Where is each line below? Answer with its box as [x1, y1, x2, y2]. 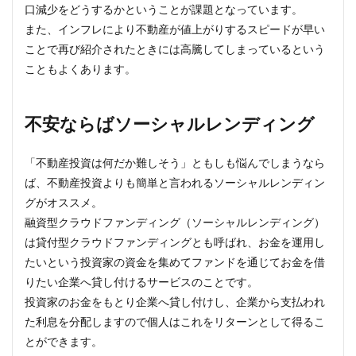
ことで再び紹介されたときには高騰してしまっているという [25, 42, 325, 56]
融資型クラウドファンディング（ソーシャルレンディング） [25, 215, 325, 229]
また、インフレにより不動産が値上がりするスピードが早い [25, 22, 325, 36]
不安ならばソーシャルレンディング [25, 113, 315, 134]
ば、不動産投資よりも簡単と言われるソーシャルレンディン [25, 176, 325, 189]
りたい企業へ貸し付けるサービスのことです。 [25, 275, 258, 288]
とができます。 [25, 335, 103, 348]
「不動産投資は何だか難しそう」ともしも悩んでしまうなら [25, 156, 325, 169]
